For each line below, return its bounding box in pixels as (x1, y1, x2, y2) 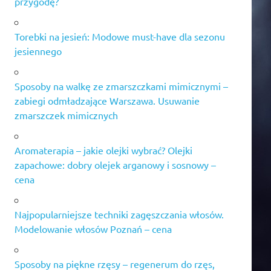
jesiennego (15, 44, 62, 57)
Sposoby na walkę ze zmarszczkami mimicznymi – (15, 79, 228, 92)
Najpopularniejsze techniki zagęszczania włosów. (15, 207, 224, 220)
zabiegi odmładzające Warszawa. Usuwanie (15, 94, 200, 106)
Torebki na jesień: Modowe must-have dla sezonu (15, 30, 225, 42)
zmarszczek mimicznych (15, 108, 118, 121)
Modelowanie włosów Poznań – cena (15, 222, 172, 235)
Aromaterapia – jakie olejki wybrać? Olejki (15, 143, 192, 156)
